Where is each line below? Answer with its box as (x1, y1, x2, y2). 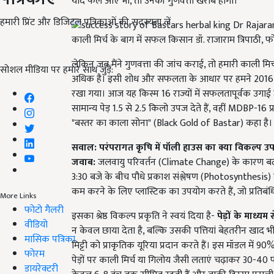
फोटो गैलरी (24, 201, 64, 218)
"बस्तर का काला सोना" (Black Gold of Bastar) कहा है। (72, 114, 272, 131)
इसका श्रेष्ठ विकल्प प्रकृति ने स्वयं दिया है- (72, 207, 217, 224)
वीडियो (24, 216, 48, 233)
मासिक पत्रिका (24, 231, 75, 248)
